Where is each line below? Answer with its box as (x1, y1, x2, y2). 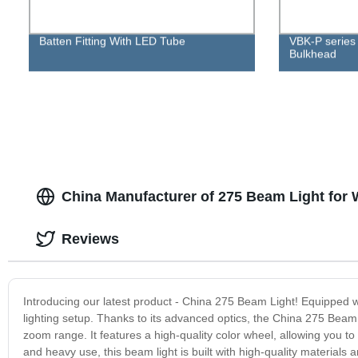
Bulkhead (288, 47, 336, 61)
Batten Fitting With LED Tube (38, 34, 185, 48)
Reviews (61, 230, 119, 247)
